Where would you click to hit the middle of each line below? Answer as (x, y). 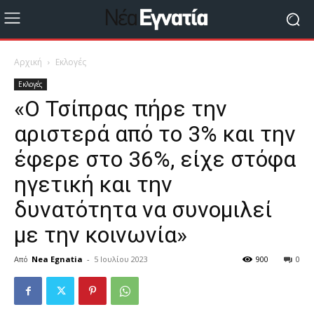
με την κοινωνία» (101, 235)
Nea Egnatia (57, 259)
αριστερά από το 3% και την (155, 134)
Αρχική (28, 62)
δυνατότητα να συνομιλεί (143, 210)
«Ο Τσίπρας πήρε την (121, 109)
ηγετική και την (93, 184)
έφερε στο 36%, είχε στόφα (155, 159)
